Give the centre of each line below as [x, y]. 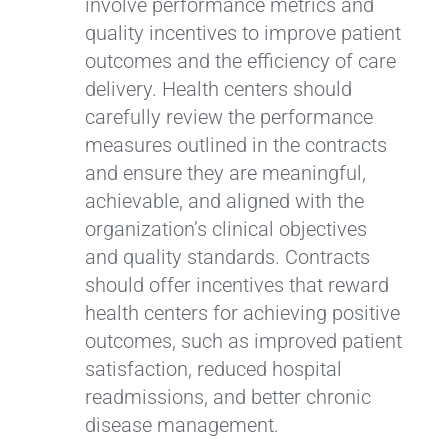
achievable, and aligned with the [224, 200]
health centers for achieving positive [242, 312]
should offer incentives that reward [236, 284]
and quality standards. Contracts [227, 256]
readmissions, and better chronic [227, 396]
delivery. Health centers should [218, 88]
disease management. [181, 424]
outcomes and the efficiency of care [240, 60]
